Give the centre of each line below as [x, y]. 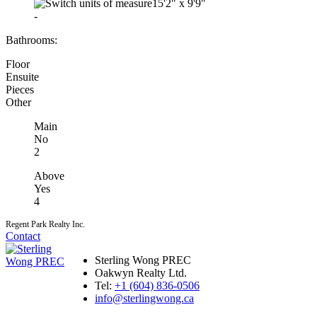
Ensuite [22, 76]
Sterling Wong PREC [143, 260]
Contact [23, 236]
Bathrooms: [31, 40]
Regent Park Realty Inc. [45, 224]
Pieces [20, 89]
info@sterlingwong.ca [144, 298]
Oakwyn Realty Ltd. [141, 272]
